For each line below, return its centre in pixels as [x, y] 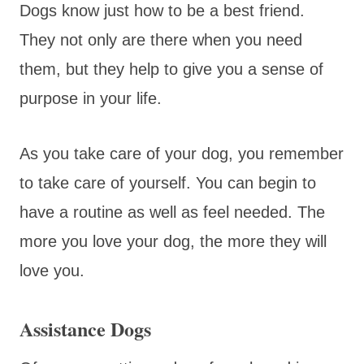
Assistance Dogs [85, 328]
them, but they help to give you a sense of [171, 69]
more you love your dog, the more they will [173, 241]
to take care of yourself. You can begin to [168, 182]
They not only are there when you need [161, 39]
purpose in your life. [91, 98]
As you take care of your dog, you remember [182, 153]
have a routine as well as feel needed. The [172, 212]
